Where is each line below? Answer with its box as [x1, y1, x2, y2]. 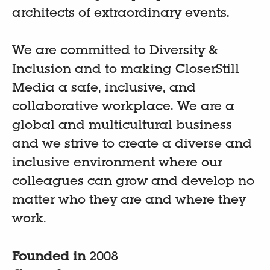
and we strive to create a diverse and [12, 139, 252, 151]
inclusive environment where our [12, 157, 222, 170]
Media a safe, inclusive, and [12, 83, 196, 95]
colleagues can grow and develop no [12, 176, 254, 189]
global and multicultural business [12, 120, 232, 133]
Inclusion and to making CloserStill [12, 64, 239, 77]
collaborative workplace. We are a [12, 101, 234, 114]
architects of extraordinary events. [12, 8, 230, 20]
